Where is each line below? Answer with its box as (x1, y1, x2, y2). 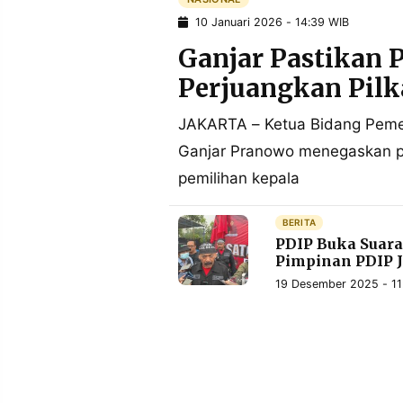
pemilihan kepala (178, 169, 300, 188)
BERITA (282, 217, 317, 228)
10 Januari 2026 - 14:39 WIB (188, 15, 349, 30)
